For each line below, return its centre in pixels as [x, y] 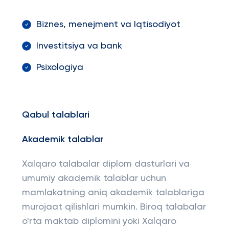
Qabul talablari [55, 115]
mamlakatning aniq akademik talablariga [113, 193]
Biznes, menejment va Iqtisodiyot [108, 25]
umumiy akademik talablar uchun [94, 178]
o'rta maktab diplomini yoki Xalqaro [99, 221]
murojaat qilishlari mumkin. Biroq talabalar [114, 207]
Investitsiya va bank [79, 46]
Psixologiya [60, 67]
